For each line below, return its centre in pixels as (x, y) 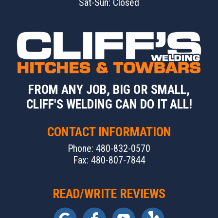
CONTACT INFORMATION (109, 132)
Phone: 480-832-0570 (109, 149)
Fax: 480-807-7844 (109, 160)
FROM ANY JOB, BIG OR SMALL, (109, 90)
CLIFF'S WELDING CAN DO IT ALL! (109, 104)
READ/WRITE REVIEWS (109, 194)
